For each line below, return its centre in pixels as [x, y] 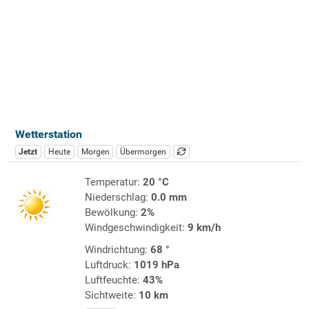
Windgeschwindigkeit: [136, 227]
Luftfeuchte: [113, 280]
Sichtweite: [111, 295]
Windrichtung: [117, 249]
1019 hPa [156, 265]
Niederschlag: [118, 197]
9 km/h [204, 227]
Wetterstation [48, 134]
